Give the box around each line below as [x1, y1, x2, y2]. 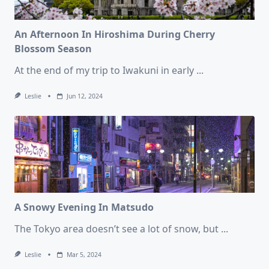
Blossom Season [14, 41, 92, 55]
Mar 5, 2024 [66, 250, 101, 259]
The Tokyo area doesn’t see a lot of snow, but [14, 222, 219, 235]
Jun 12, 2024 [66, 91, 103, 100]
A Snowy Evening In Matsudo [14, 200, 154, 214]
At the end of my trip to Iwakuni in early [14, 63, 194, 77]
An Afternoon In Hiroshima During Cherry [14, 27, 215, 41]
